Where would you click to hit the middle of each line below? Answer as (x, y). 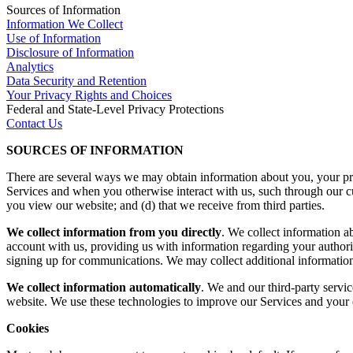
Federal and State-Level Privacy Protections (115, 109)
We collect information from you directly (114, 232)
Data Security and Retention (76, 81)
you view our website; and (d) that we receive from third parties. (165, 205)
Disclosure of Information (70, 52)
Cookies (28, 328)
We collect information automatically (104, 287)
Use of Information (54, 38)
